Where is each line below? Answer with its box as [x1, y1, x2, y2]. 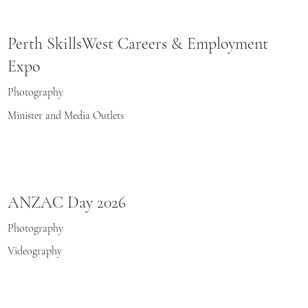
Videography [8, 244, 63, 258]
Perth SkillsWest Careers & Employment [8, 34, 269, 54]
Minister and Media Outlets [8, 108, 127, 122]
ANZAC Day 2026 [8, 192, 126, 212]
